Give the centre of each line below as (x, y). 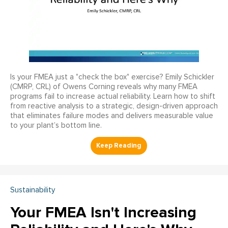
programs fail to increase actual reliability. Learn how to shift (113, 96)
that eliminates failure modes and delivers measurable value (112, 116)
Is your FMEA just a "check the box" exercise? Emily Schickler (112, 77)
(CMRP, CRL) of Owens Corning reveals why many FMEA (104, 87)
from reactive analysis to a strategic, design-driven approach (114, 106)
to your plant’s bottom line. (56, 125)
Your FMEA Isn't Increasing (103, 212)
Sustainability (33, 190)
